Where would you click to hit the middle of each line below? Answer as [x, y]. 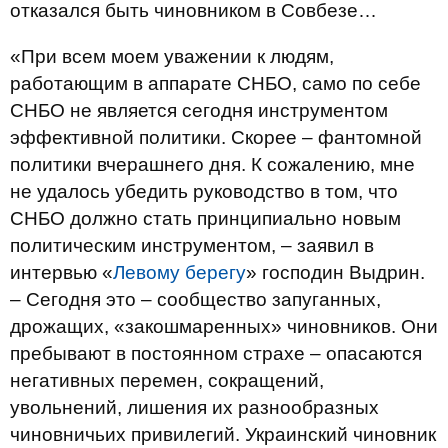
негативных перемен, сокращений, [167, 380]
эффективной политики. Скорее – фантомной [216, 137]
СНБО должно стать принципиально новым [205, 218]
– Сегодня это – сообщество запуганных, [195, 299]
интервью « [61, 272]
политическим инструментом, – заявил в [192, 245]
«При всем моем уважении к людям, [172, 56]
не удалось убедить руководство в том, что [204, 191]
